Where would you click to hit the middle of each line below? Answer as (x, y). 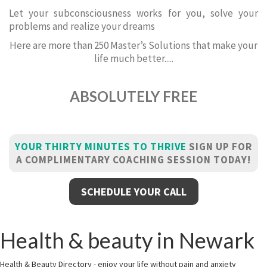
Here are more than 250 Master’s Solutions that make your (133, 45)
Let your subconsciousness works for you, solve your (133, 13)
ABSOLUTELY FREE (133, 96)
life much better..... (133, 58)
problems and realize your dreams (82, 26)
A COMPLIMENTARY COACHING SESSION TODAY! (133, 160)
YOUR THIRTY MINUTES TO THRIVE (101, 147)
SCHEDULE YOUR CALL (133, 192)
